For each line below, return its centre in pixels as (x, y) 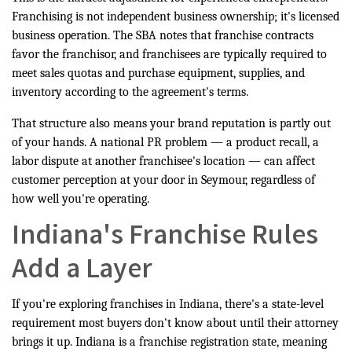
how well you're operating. (81, 199)
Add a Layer (82, 272)
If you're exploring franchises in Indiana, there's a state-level (168, 304)
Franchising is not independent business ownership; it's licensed (176, 17)
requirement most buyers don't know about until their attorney (175, 323)
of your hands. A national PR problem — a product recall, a (165, 143)
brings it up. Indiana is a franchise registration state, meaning (169, 342)
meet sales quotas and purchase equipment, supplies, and (158, 73)
